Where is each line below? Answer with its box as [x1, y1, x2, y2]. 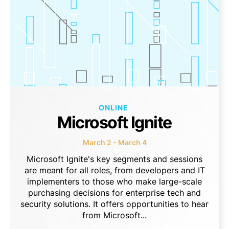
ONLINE [98, 103, 128, 112]
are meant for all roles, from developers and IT [24, 165, 205, 175]
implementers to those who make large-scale [27, 176, 202, 187]
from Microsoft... [82, 210, 147, 220]
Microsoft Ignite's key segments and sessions [27, 153, 202, 164]
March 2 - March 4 [82, 138, 147, 147]
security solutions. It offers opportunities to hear [20, 198, 209, 209]
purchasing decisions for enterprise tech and [28, 187, 201, 198]
